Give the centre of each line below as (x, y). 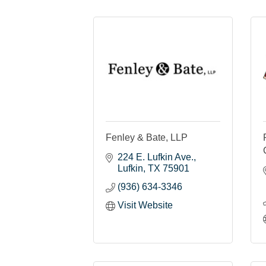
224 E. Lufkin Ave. (156, 157)
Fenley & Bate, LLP (147, 137)
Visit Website (145, 205)
